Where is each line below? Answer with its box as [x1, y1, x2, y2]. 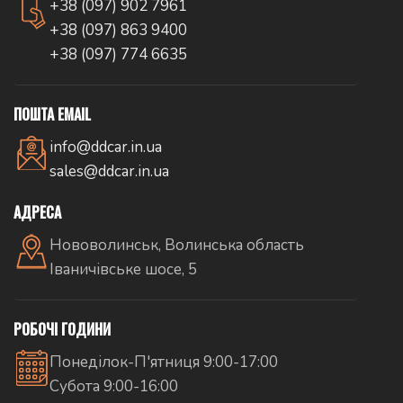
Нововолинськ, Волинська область [49, 235, 304, 256]
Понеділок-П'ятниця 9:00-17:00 [49, 352, 278, 373]
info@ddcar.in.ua [49, 137, 162, 158]
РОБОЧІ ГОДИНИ [13, 318, 111, 341]
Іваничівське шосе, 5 [49, 259, 197, 281]
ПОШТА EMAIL [13, 103, 91, 126]
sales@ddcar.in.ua [49, 161, 169, 183]
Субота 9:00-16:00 [49, 376, 178, 398]
